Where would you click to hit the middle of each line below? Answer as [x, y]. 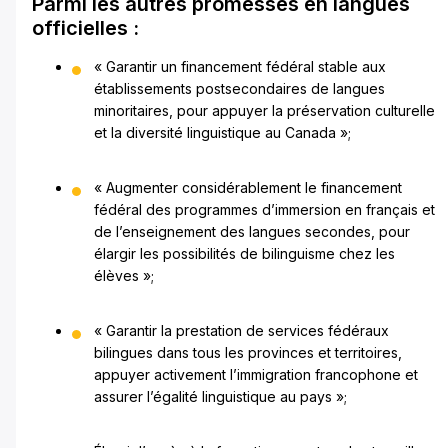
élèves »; [124, 276]
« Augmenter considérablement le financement [248, 188]
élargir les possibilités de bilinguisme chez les [244, 254]
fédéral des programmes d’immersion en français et [264, 210]
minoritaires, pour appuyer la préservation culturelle [264, 111]
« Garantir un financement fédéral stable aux [240, 67]
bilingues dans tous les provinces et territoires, [248, 353]
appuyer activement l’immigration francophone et [256, 375]
